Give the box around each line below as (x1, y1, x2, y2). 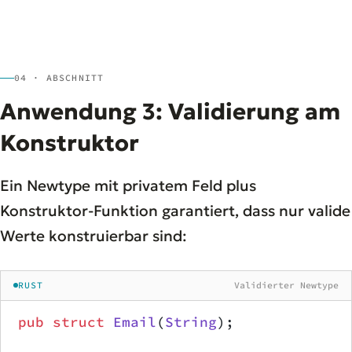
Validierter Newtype (234, 279, 339, 291)
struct (44, 313, 104, 331)
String (165, 313, 217, 331)
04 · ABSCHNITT (14, 71, 104, 83)
